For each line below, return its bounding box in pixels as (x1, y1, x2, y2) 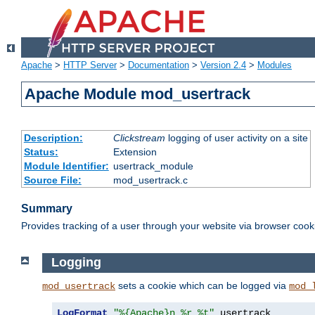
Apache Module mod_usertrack (25, 85, 251, 103)
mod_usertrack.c (112, 174, 188, 186)
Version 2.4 (200, 60, 246, 71)
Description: (23, 132, 83, 144)
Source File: (23, 174, 82, 186)
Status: (23, 146, 58, 158)
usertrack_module (112, 160, 193, 172)
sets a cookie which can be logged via (115, 279, 289, 291)
